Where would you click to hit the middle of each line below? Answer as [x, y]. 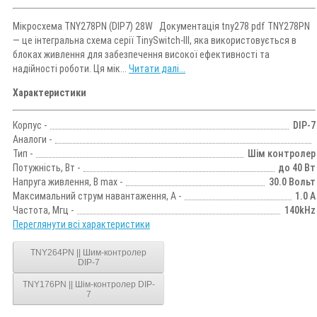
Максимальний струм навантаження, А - [97, 196]
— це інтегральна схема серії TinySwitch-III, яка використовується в [155, 41]
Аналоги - [32, 140]
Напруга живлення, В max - [68, 182]
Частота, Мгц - [43, 211]
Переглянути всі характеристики [81, 225]
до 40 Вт [297, 168]
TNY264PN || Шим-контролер [88, 252]
